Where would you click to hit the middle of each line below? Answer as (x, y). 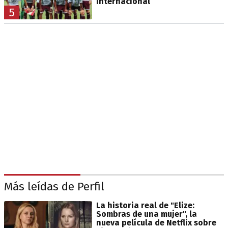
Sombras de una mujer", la (146, 214)
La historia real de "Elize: (145, 205)
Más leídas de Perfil (54, 187)
